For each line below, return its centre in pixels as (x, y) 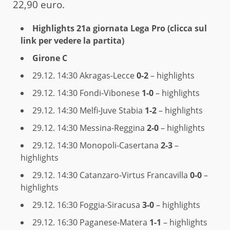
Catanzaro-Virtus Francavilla (135, 175)
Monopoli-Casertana (120, 145)
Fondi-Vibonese (111, 93)
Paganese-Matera (114, 222)
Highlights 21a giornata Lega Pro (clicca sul (120, 28)
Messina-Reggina (113, 128)
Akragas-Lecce (108, 75)
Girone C (50, 58)
